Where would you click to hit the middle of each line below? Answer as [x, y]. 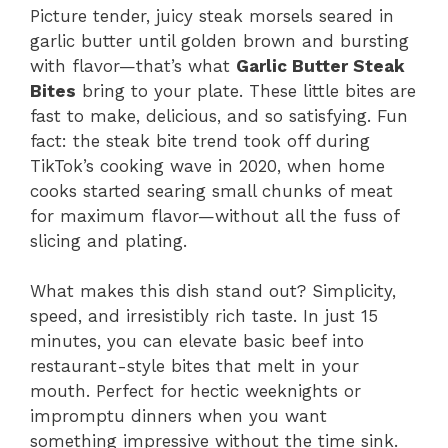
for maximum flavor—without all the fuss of [214, 215]
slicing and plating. [108, 240]
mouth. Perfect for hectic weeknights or [195, 391]
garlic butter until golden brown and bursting [219, 40]
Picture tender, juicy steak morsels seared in [212, 15]
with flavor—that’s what [133, 65]
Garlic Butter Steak [320, 65]
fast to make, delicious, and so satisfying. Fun [219, 115]
